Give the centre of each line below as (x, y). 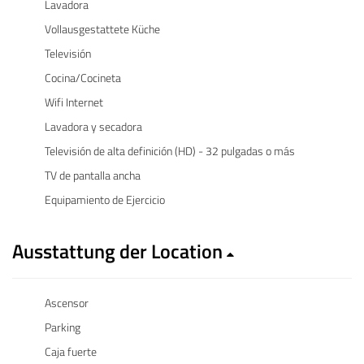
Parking (63, 327)
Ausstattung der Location (119, 251)
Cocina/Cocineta (83, 78)
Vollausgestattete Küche (102, 29)
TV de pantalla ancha (93, 175)
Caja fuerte (71, 351)
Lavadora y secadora (93, 126)
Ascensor (67, 303)
